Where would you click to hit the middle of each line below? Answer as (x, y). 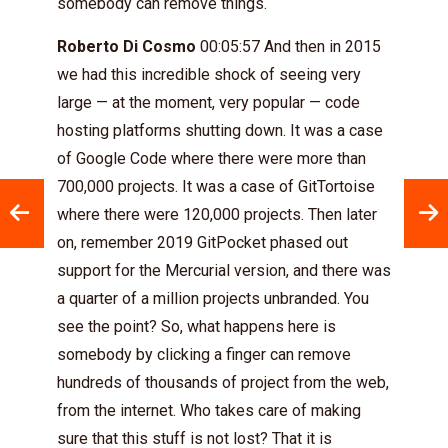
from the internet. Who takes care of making (209, 410)
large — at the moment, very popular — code (208, 102)
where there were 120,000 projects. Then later (217, 214)
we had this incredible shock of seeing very (209, 74)
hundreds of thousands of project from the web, (223, 382)
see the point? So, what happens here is (196, 326)
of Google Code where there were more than (211, 158)
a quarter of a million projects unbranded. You (213, 298)
